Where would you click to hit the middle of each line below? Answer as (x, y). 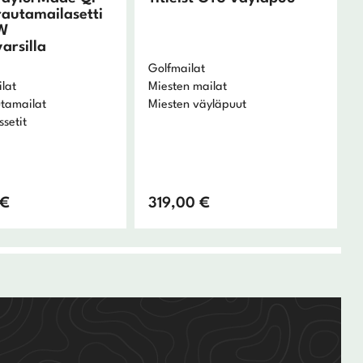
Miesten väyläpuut (197, 105)
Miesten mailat (187, 88)
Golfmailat (176, 70)
